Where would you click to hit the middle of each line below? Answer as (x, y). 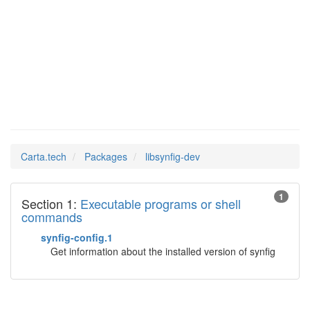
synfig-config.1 (77, 237)
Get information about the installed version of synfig (163, 251)
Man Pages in (69, 78)
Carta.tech (44, 156)
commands (52, 217)
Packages (106, 156)
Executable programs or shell (161, 203)
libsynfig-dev (173, 156)
